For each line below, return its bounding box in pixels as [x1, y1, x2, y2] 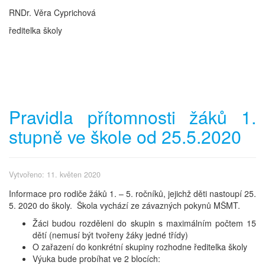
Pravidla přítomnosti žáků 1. [9, 104, 256, 130]
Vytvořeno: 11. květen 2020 [9, 169, 101, 180]
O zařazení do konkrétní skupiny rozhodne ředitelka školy [33, 240, 247, 253]
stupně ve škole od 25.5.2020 [9, 124, 241, 150]
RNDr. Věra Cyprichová [9, 7, 96, 19]
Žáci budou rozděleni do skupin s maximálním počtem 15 [33, 216, 256, 229]
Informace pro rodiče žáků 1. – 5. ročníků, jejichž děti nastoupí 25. [9, 187, 256, 199]
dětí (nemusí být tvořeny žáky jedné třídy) [33, 228, 188, 241]
